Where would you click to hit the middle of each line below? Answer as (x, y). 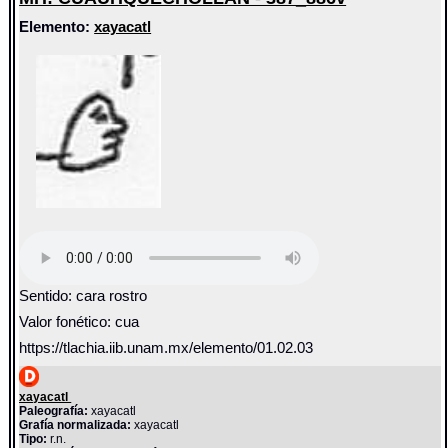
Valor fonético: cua (79, 322)
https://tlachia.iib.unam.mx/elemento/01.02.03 (166, 348)
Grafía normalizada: (75, 424)
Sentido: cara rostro (83, 296)
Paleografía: (54, 410)
